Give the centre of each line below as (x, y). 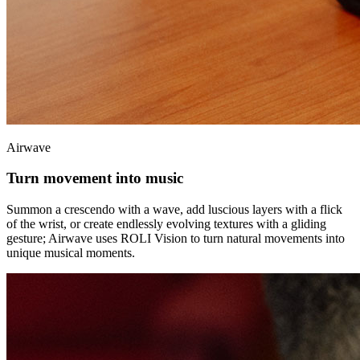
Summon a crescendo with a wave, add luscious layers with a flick (174, 210)
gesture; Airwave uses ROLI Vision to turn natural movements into (176, 239)
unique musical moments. (71, 253)
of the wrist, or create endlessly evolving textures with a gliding (166, 224)
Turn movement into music (95, 178)
